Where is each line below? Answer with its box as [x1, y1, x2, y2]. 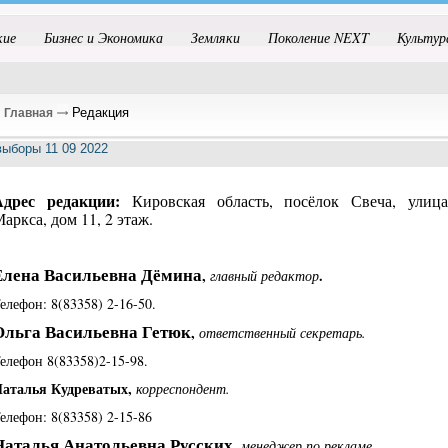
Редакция [68, 105, 129, 120]
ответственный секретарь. [199, 323, 367, 342]
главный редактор [210, 266, 320, 285]
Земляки [191, 28, 240, 47]
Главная [4, 106, 53, 120]
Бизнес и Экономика [44, 28, 163, 47]
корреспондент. [136, 379, 231, 398]
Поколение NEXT [268, 28, 369, 47]
